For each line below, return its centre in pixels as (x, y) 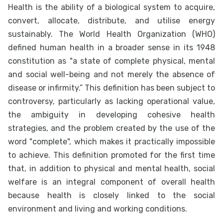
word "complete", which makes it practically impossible (111, 142)
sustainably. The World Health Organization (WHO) (111, 34)
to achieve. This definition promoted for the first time (111, 155)
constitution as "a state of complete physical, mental (111, 61)
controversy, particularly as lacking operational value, (111, 101)
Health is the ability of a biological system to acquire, (111, 7)
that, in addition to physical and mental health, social (111, 168)
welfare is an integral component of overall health (111, 182)
